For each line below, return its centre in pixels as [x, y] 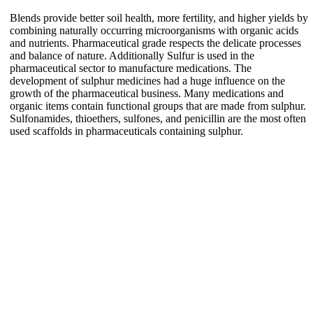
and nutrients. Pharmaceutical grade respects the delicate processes [155, 43]
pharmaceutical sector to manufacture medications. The [131, 68]
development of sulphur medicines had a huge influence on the [147, 80]
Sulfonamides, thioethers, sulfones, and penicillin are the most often [158, 118]
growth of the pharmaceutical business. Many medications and [147, 93]
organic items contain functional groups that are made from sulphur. [158, 105]
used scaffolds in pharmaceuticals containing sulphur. [126, 131]
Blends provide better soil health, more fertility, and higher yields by [159, 17]
